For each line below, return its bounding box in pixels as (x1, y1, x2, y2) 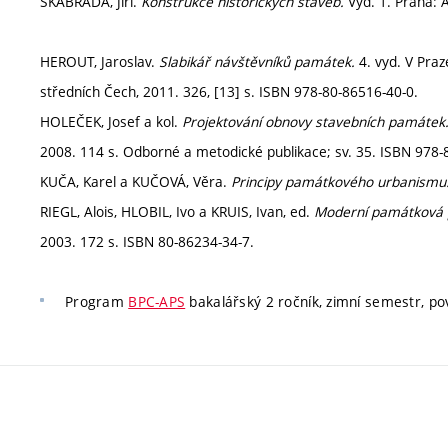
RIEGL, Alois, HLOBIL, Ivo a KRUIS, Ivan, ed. (40, 202, 314, 221)
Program (65, 292, 129, 311)
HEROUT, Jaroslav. (40, 52, 159, 71)
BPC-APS (128, 292, 186, 311)
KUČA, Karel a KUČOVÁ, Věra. (40, 172, 231, 191)
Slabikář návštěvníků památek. (159, 52, 355, 71)
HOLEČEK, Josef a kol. (40, 112, 182, 131)
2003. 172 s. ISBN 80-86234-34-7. (40, 232, 254, 251)
